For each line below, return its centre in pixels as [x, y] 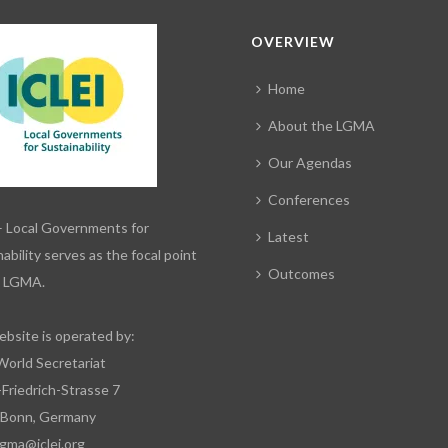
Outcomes [302, 274]
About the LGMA [322, 126]
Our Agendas [310, 163]
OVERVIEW [293, 42]
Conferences [309, 200]
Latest [289, 237]
